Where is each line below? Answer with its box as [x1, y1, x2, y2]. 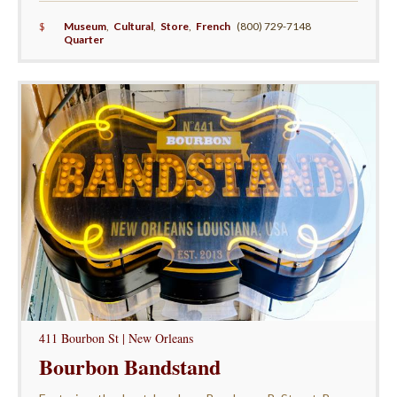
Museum [63, 19, 106, 33]
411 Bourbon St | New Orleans [38, 329, 193, 346]
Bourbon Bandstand [38, 350, 221, 382]
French [196, 19, 231, 33]
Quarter [63, 32, 104, 46]
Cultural [113, 19, 153, 33]
